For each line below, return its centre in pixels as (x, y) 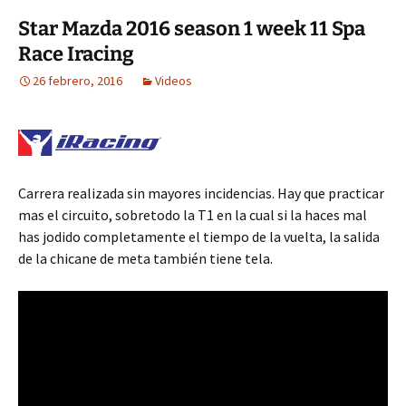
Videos (174, 80)
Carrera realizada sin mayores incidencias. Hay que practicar (201, 193)
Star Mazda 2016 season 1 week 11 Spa (192, 28)
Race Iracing (76, 53)
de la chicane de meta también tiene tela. (145, 258)
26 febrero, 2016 (77, 80)
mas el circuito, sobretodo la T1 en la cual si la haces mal (193, 214)
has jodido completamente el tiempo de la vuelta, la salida (199, 236)
